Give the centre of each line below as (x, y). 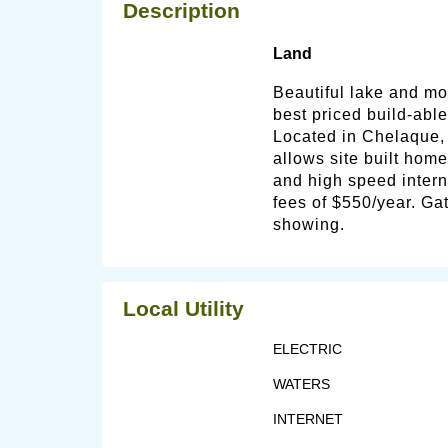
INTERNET (308, 418)
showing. (309, 224)
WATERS (301, 383)
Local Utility (183, 308)
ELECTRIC (307, 348)
